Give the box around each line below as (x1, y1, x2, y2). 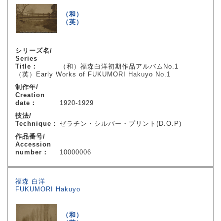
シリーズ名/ (15, 47, 52, 54)
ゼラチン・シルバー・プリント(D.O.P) (60, 120, 182, 127)
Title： (15, 63, 38, 70)
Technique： (15, 120, 58, 127)
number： (15, 148, 49, 156)
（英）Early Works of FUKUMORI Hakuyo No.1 (15, 71, 171, 78)
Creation (15, 91, 45, 99)
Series (15, 55, 37, 62)
